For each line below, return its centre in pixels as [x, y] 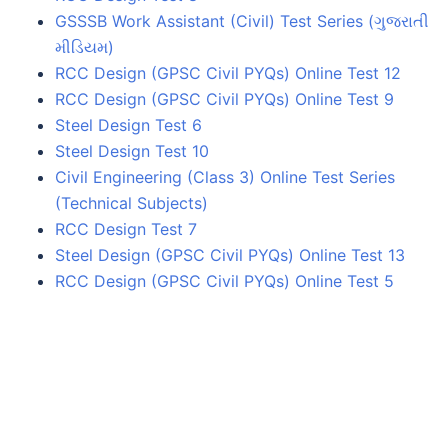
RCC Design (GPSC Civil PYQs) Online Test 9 [224, 98]
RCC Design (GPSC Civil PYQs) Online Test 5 [224, 280]
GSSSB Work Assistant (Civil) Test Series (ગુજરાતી [242, 20]
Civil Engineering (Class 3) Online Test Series [225, 176]
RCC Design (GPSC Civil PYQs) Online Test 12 [228, 72]
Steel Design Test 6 [128, 124]
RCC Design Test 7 [126, 228]
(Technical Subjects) [131, 202]
